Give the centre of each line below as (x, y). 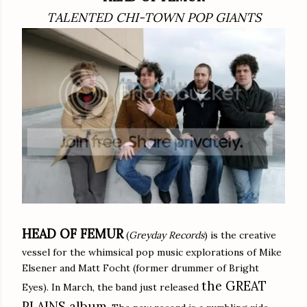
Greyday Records (167, 235)
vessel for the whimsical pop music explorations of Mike (152, 252)
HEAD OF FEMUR (73, 234)
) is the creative (240, 235)
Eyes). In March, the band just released (112, 287)
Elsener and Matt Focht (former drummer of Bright (140, 268)
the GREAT (234, 286)
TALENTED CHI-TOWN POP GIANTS (153, 17)
